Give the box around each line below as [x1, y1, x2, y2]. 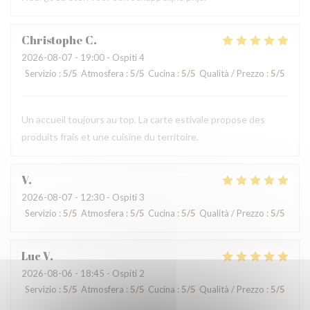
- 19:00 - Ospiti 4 [73, 52, 145, 63]
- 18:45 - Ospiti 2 [73, 268, 145, 279]
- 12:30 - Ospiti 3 [73, 192, 145, 203]
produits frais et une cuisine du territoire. [21, 131, 199, 143]
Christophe [21, 33, 83, 48]
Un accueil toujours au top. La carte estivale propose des [21, 113, 265, 125]
